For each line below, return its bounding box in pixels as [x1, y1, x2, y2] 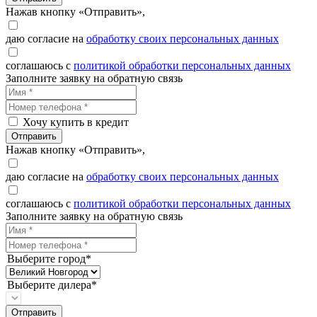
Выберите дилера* [7, 279, 97, 292]
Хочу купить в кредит [23, 116, 129, 129]
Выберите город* [7, 253, 91, 265]
